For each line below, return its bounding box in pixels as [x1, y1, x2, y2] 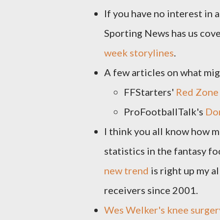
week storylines [104, 47, 174, 58]
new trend [104, 165, 149, 176]
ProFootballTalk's [124, 106, 205, 117]
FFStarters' [124, 86, 176, 98]
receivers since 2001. [104, 184, 198, 196]
